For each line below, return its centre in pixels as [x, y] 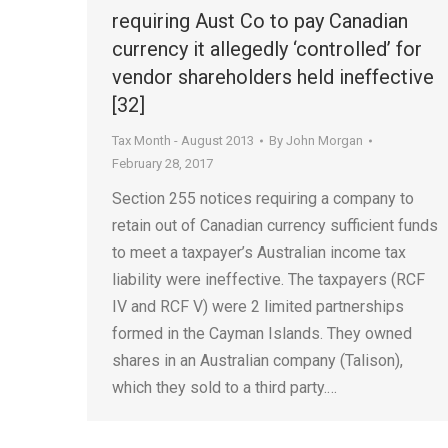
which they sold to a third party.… [224, 387]
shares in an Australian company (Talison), [257, 360]
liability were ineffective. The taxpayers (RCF [268, 279]
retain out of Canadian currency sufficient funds [275, 225]
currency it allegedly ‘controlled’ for [267, 49]
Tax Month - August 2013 [183, 140]
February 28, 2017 [162, 163]
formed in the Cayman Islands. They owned [262, 333]
